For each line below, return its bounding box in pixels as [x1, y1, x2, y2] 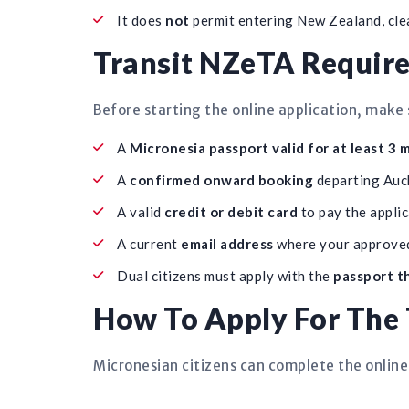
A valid [117, 204, 164, 220]
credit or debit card [164, 204, 298, 220]
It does [117, 12, 165, 28]
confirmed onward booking [130, 172, 313, 188]
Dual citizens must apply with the [117, 267, 333, 284]
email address [181, 236, 274, 252]
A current [117, 236, 181, 252]
